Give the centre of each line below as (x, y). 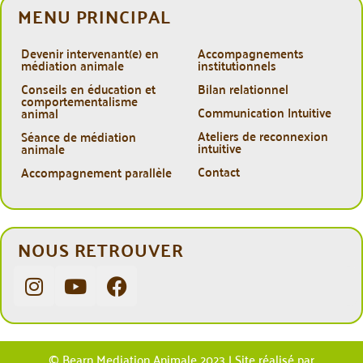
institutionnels (237, 65)
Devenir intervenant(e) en (90, 53)
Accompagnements (250, 53)
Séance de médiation (79, 137)
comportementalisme (79, 101)
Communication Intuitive (264, 112)
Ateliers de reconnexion (263, 136)
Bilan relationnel (243, 89)
